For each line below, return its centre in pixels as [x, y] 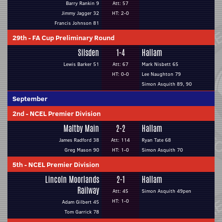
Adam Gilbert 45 [81, 202]
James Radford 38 [79, 140]
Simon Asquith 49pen [166, 191]
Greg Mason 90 [82, 150]
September [30, 99]
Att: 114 [120, 140]
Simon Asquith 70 [162, 150]
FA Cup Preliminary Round [73, 38]
